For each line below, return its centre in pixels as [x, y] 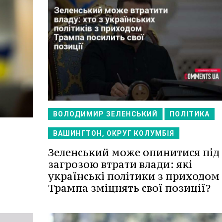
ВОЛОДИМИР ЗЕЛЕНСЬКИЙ [105, 114]
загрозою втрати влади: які [120, 165]
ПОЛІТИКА [189, 114]
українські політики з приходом [134, 176]
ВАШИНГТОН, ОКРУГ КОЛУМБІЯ [113, 134]
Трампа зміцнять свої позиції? [129, 188]
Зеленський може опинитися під [134, 153]
